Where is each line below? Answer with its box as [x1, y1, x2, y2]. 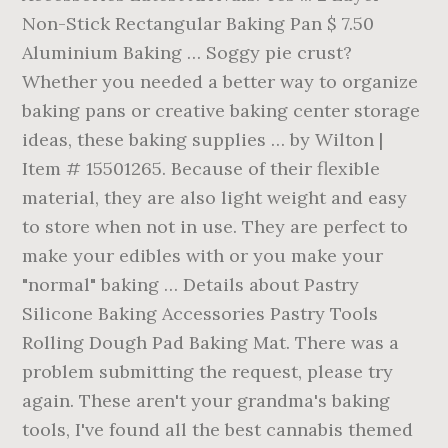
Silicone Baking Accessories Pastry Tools [22, 302, 379, 325]
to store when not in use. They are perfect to [22, 215, 409, 238]
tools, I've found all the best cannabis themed [22, 418, 414, 441]
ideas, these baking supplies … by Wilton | [22, 128, 384, 151]
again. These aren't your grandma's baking [22, 389, 391, 412]
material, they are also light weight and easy [22, 186, 408, 209]
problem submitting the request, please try [22, 360, 394, 383]
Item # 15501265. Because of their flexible [22, 157, 381, 180]
